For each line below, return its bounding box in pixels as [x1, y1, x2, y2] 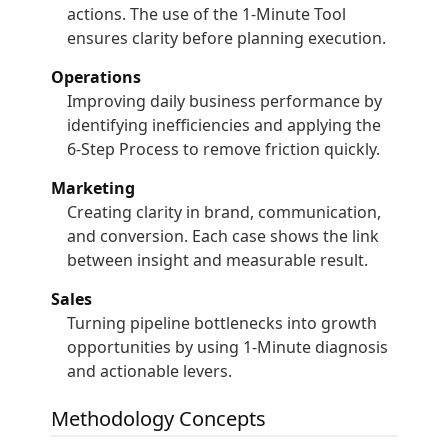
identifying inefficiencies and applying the [67, 114, 382, 136]
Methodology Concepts [51, 405, 267, 432]
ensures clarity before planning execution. [67, 27, 387, 49]
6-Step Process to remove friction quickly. [67, 138, 381, 160]
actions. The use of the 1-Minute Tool [67, 3, 347, 25]
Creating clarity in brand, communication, [67, 201, 382, 223]
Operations [51, 66, 142, 88]
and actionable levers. [67, 360, 233, 382]
